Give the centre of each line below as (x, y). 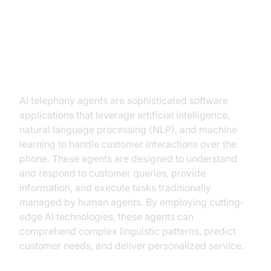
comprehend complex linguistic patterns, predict (128, 231)
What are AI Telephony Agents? (125, 75)
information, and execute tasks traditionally (115, 188)
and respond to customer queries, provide (113, 173)
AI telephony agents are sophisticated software (124, 100)
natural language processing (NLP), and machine (128, 129)
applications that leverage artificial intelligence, (125, 115)
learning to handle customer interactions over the (128, 144)
